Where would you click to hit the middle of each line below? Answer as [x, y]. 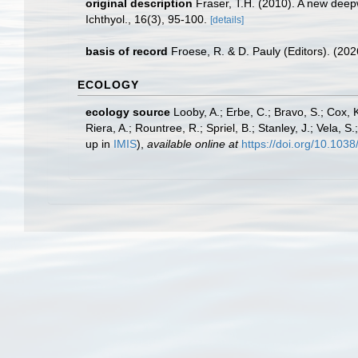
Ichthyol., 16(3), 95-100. [148, 19]
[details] [227, 20]
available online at [193, 144]
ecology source [128, 112]
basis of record [127, 51]
